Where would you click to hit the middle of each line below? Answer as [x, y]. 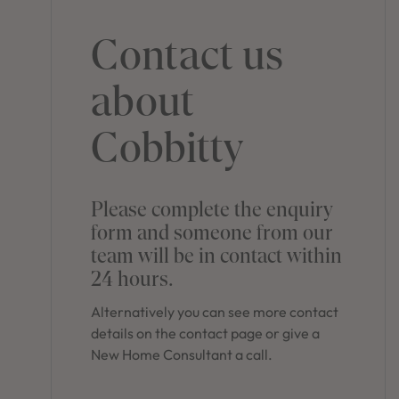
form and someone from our [212, 232]
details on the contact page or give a [206, 334]
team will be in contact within [217, 256]
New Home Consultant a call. [182, 355]
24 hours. [133, 279]
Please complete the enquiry [212, 209]
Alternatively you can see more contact [215, 312]
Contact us [187, 54]
